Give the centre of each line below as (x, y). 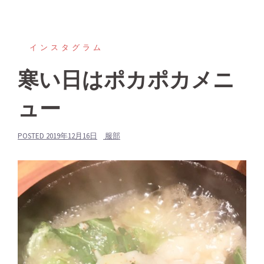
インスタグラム (67, 48)
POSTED (32, 136)
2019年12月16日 (72, 136)
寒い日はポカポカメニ (126, 80)
